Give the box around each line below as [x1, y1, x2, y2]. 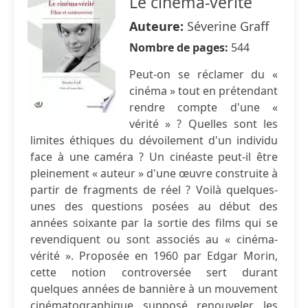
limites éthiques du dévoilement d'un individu [30, 133, 278, 148]
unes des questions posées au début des [30, 199, 278, 214]
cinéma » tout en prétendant [129, 83, 278, 98]
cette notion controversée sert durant [30, 265, 278, 280]
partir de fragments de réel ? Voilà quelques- [30, 182, 278, 197]
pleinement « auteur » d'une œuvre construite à [30, 166, 278, 181]
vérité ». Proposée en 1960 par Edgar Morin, [30, 248, 278, 263]
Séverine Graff [187, 18, 269, 34]
